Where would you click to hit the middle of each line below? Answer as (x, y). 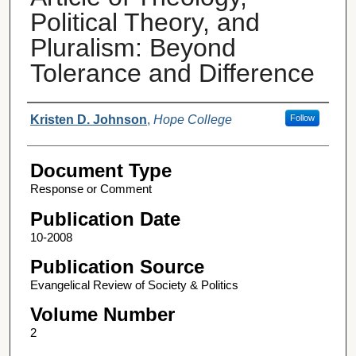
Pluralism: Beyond (133, 48)
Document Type (101, 171)
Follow (302, 118)
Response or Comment (91, 189)
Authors (59, 118)
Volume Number (102, 315)
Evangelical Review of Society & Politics (134, 285)
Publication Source (117, 267)
